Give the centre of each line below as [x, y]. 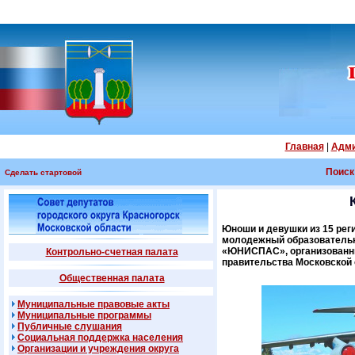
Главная [304, 147]
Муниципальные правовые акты [94, 304]
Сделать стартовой [43, 172]
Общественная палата [112, 278]
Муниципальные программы [84, 315]
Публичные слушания [70, 326]
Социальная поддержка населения [100, 338]
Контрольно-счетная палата [112, 252]
